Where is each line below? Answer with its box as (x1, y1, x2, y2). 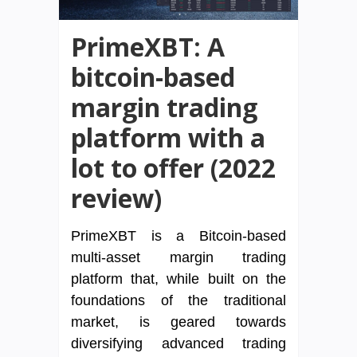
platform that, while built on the (71, 270, 286, 287)
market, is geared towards (71, 313, 286, 330)
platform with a (71, 120, 265, 155)
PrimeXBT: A (71, 29, 225, 64)
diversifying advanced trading (71, 335, 286, 351)
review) (71, 180, 162, 215)
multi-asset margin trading (71, 249, 286, 265)
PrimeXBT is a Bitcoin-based (71, 227, 286, 244)
